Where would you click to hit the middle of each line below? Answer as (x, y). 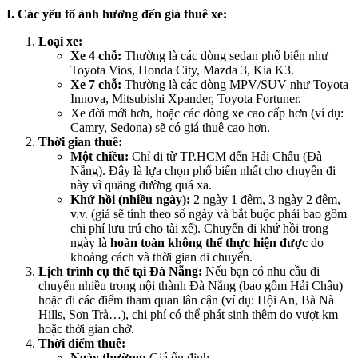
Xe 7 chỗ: (96, 85)
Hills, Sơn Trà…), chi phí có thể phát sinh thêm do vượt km (188, 315)
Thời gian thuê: (80, 142)
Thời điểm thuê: (82, 344)
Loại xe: (60, 42)
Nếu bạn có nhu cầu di (261, 272)
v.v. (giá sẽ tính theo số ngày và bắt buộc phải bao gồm (209, 214)
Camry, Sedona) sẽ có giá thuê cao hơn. (170, 128)
